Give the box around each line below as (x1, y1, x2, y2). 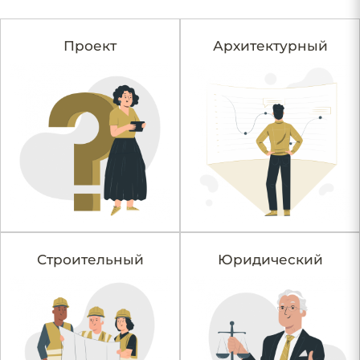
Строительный (36, 251, 144, 268)
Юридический (217, 251, 323, 268)
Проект (63, 37, 117, 54)
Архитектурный (212, 37, 328, 54)
